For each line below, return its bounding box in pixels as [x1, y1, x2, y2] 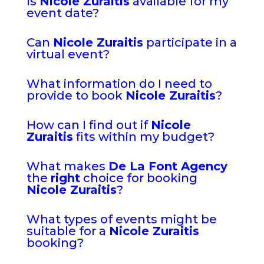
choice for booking [80, 171, 197, 185]
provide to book [26, 88, 126, 103]
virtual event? [26, 47, 110, 61]
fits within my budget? [72, 130, 214, 144]
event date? [26, 6, 99, 20]
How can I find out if [26, 118, 151, 132]
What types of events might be [26, 212, 217, 226]
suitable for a [26, 224, 109, 238]
